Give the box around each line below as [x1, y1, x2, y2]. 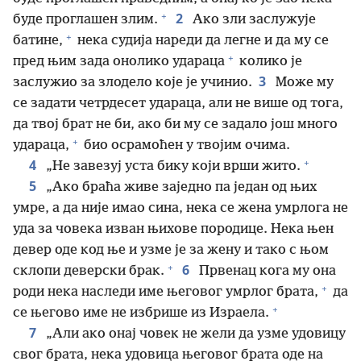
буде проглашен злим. [13, 12, 158, 27]
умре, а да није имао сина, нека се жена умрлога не [13, 201, 348, 216]
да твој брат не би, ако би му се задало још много [13, 117, 338, 132]
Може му [272, 75, 334, 90]
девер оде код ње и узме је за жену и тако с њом [13, 243, 329, 258]
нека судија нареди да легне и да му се [74, 33, 329, 48]
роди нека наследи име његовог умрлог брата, [13, 284, 318, 300]
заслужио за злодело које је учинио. [13, 75, 252, 90]
